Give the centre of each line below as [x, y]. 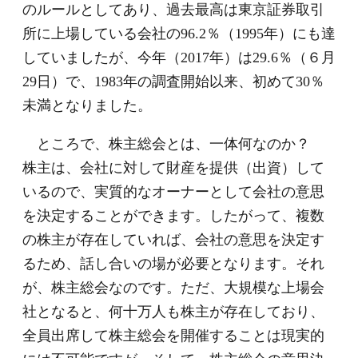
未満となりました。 [87, 106]
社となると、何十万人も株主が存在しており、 [173, 312]
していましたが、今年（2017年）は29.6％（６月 [179, 58]
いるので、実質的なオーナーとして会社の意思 [173, 192]
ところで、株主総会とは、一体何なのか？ [173, 144]
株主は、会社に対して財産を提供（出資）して [173, 168]
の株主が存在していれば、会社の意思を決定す [173, 240]
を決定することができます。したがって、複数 [173, 216]
